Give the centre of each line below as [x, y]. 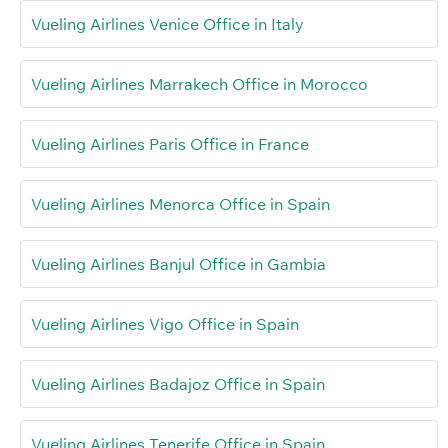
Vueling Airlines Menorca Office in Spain [180, 203]
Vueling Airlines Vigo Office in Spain [165, 323]
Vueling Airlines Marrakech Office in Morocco [199, 83]
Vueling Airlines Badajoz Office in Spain [178, 383]
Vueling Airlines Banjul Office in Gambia [178, 263]
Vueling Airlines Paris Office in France [170, 143]
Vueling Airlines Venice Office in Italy [167, 23]
